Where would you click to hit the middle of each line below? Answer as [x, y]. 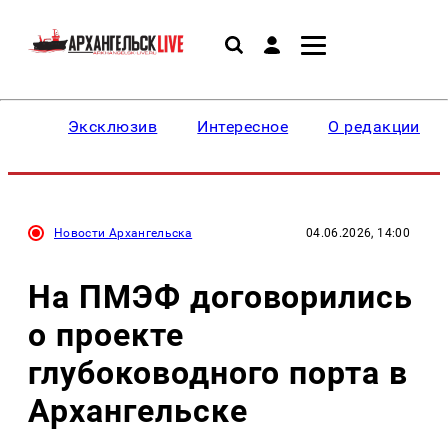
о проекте [106, 334]
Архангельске [138, 410]
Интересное [243, 126]
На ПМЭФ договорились [221, 296]
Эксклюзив [113, 126]
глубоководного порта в [218, 372]
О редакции [374, 126]
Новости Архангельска [123, 233]
